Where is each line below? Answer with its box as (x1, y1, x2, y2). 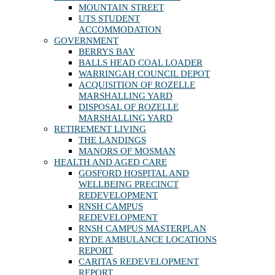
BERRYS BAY (79, 47, 135, 57)
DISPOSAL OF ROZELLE (79, 102, 179, 112)
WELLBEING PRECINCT (79, 179, 179, 190)
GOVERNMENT (54, 36, 118, 46)
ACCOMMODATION (79, 25, 161, 35)
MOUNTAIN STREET (79, 2, 164, 13)
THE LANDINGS (79, 135, 146, 145)
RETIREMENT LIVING (54, 124, 146, 134)
